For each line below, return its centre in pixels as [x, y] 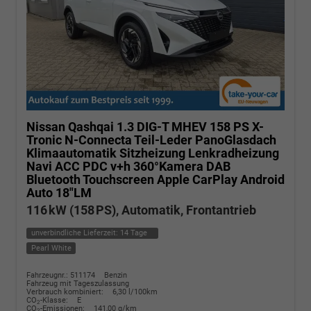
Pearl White [51, 248]
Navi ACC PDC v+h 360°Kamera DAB [128, 166]
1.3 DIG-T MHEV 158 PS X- [190, 126]
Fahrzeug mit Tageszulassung [78, 283]
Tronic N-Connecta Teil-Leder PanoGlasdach [151, 140]
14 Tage [133, 233]
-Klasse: [54, 300]
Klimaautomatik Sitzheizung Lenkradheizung [153, 153]
